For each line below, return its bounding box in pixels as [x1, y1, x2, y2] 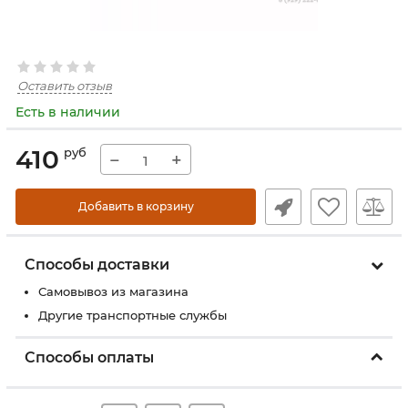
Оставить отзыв [17, 78, 112, 93]
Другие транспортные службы [38, 308, 227, 322]
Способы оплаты [25, 349, 154, 366]
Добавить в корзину [77, 199, 194, 213]
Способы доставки [25, 256, 169, 273]
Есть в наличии [15, 104, 120, 120]
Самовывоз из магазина [38, 284, 189, 299]
